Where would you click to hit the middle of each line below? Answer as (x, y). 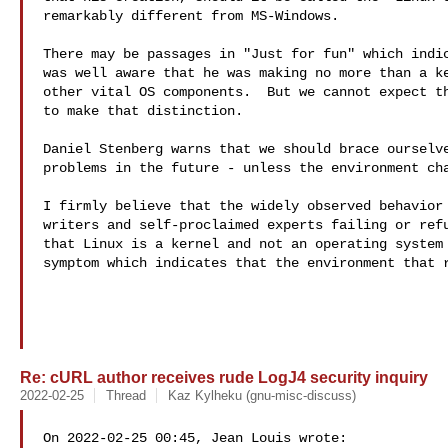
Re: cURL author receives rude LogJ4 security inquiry (224, 377)
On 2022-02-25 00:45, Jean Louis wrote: (195, 438)
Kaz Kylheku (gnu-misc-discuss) (261, 395)
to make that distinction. (143, 111)
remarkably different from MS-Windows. (191, 16)
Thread (125, 395)
